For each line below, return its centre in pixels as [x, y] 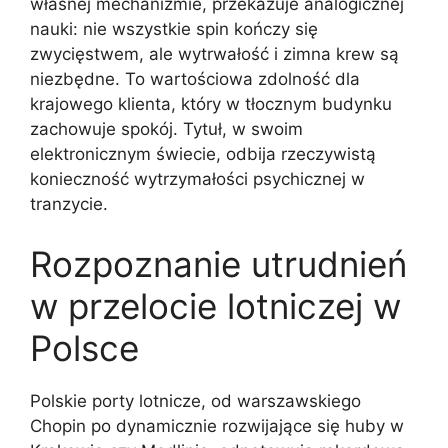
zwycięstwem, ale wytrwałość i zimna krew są [214, 54]
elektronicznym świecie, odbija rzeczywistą [203, 154]
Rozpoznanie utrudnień [218, 263]
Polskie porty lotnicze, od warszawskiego [195, 400]
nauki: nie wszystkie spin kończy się [174, 29]
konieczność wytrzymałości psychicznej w [197, 179]
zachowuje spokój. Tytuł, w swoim [166, 129]
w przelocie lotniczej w [215, 305]
